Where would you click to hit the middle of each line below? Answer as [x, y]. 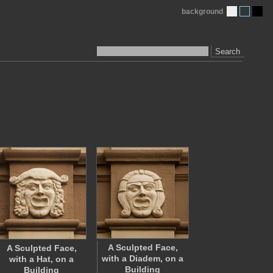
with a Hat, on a [41, 259]
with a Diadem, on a [143, 258]
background [202, 12]
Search [228, 51]
